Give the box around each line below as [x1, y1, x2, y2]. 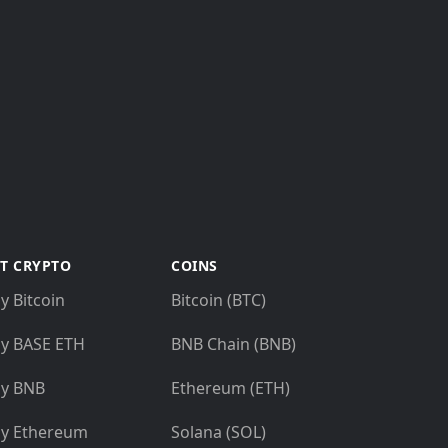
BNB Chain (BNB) [171, 333, 296, 356]
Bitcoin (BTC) [171, 289, 266, 312]
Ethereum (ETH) [171, 377, 290, 400]
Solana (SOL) [171, 421, 266, 444]
